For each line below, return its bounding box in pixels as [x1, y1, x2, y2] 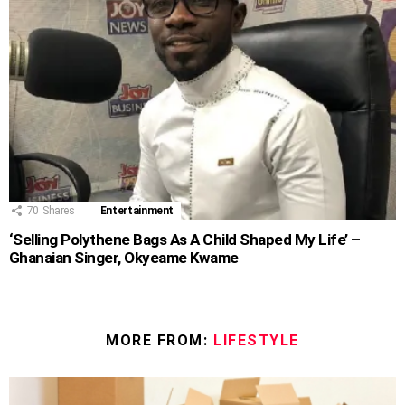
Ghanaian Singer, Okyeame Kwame [9, 249, 239, 268]
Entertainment [99, 204, 174, 218]
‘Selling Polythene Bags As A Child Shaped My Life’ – [9, 231, 361, 250]
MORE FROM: [105, 332, 214, 350]
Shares [42, 204, 75, 218]
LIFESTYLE [213, 332, 300, 350]
